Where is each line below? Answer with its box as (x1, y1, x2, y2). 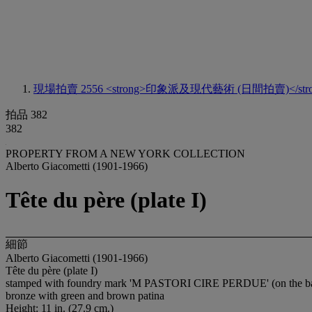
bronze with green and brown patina (6, 289, 164, 302)
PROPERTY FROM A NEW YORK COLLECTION (6, 148, 248, 159)
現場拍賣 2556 (33, 83, 106, 95)
